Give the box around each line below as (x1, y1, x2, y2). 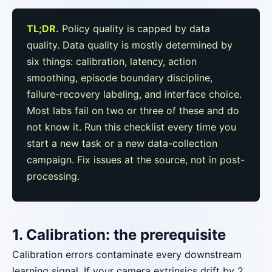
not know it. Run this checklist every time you (27, 121, 236, 133)
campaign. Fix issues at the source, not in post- (27, 154, 245, 166)
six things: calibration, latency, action (27, 55, 197, 67)
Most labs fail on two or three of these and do (27, 104, 239, 117)
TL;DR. (27, 22, 59, 35)
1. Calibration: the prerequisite (12, 226, 226, 243)
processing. (27, 170, 80, 182)
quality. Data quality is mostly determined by (27, 39, 233, 51)
